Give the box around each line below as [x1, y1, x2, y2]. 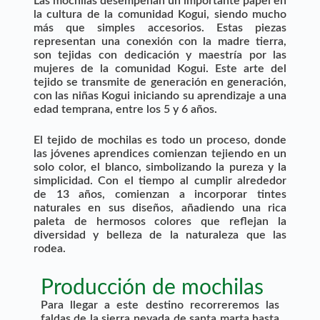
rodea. [33, 242, 66, 254]
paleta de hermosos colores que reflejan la [33, 215, 287, 227]
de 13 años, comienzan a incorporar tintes [33, 188, 287, 200]
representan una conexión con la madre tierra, [33, 35, 287, 47]
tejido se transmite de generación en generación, [33, 76, 287, 88]
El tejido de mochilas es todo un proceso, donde [33, 134, 287, 146]
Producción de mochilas [40, 276, 264, 299]
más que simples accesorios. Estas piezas [33, 21, 287, 34]
